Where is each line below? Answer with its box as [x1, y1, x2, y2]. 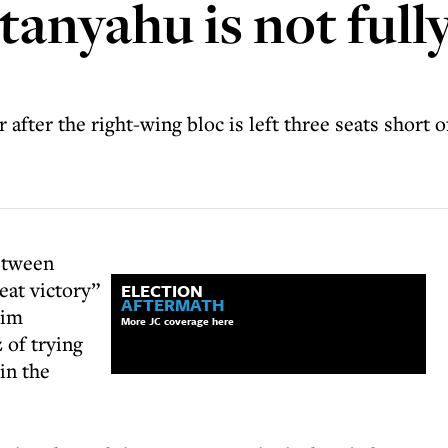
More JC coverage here [121, 313, 235, 329]
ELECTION [121, 278, 204, 303]
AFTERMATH [121, 292, 226, 317]
